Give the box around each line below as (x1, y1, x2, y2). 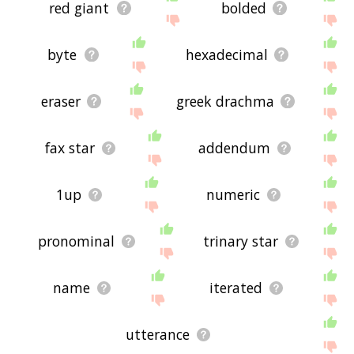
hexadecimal (185, 45, 268, 65)
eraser (41, 92, 81, 111)
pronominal (37, 232, 115, 251)
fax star (45, 138, 96, 158)
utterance (126, 325, 190, 345)
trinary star (202, 232, 278, 251)
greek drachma (176, 92, 275, 111)
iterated (209, 278, 263, 298)
